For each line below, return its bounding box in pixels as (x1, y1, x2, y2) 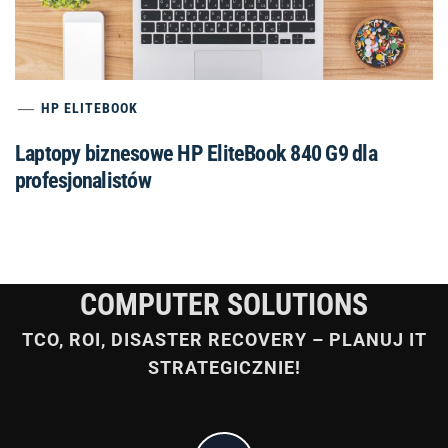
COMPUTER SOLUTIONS (80, 286, 368, 322)
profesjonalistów (15, 167, 151, 193)
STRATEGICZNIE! (147, 356, 301, 378)
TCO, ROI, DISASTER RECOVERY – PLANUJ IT (21, 328, 427, 350)
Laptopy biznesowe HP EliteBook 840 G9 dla (15, 140, 377, 166)
